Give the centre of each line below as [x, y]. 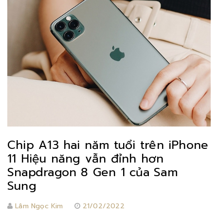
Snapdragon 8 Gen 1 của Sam [92, 173]
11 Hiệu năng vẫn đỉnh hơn [86, 159]
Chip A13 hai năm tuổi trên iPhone [108, 145]
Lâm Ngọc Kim [39, 206]
